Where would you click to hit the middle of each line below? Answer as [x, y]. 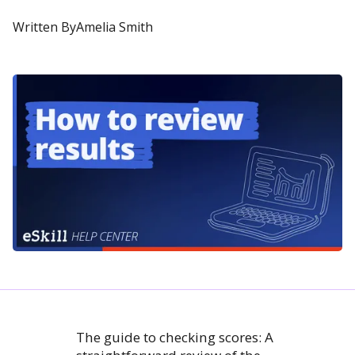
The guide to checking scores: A [175, 337]
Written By [44, 27]
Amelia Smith [115, 27]
